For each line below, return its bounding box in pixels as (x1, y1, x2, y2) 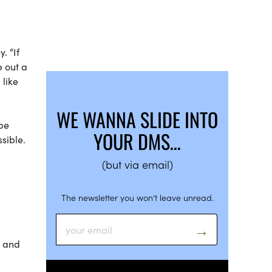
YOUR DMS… (93, 126, 181, 155)
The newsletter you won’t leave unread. (61, 191, 214, 203)
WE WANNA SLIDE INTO (56, 104, 218, 134)
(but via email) (101, 156, 173, 172)
